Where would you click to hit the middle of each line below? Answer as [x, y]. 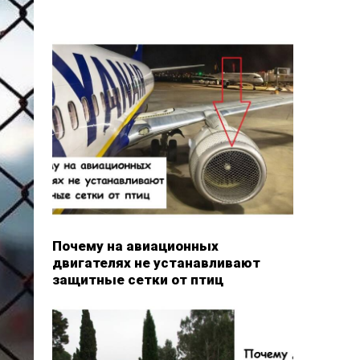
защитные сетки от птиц [137, 279]
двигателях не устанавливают [156, 262]
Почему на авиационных [135, 245]
